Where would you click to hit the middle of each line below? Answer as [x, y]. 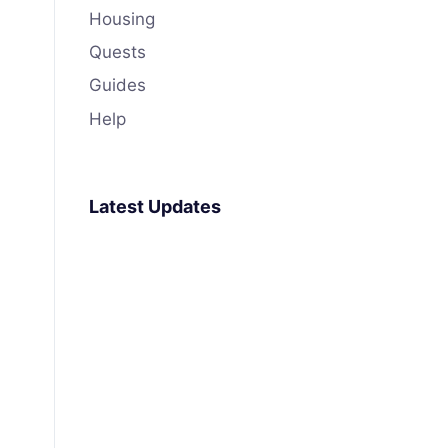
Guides [118, 85]
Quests [118, 52]
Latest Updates [155, 206]
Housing [122, 19]
